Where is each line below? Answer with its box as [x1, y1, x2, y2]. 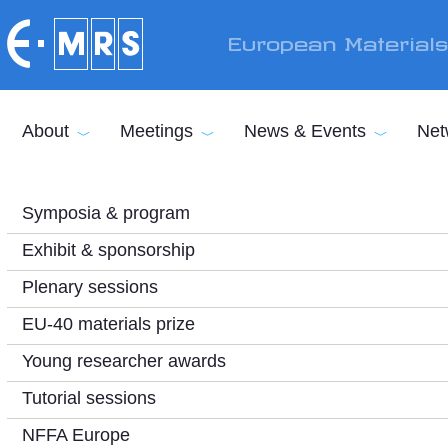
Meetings [120, 121, 193, 141]
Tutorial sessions [22, 388, 156, 408]
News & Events [244, 121, 366, 141]
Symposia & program [22, 203, 190, 223]
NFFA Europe [22, 425, 130, 445]
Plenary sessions [22, 277, 158, 297]
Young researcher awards [22, 351, 226, 371]
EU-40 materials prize [22, 314, 195, 334]
